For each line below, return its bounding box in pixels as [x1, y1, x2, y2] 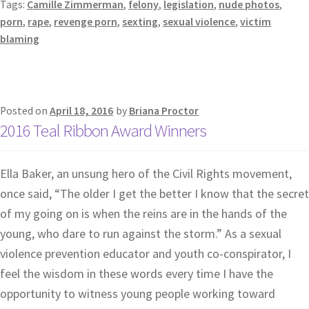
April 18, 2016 [50, 104, 113, 118]
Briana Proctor [129, 104, 199, 118]
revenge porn [54, 15, 117, 29]
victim [240, 15, 271, 29]
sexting [122, 15, 158, 29]
